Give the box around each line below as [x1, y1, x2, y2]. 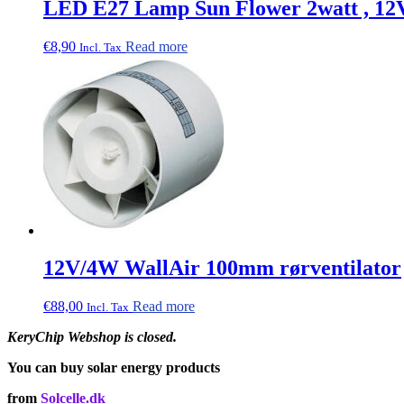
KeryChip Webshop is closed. [7, 329, 177, 345]
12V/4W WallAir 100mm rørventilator [43, 256, 401, 280]
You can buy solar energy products [7, 360, 220, 376]
